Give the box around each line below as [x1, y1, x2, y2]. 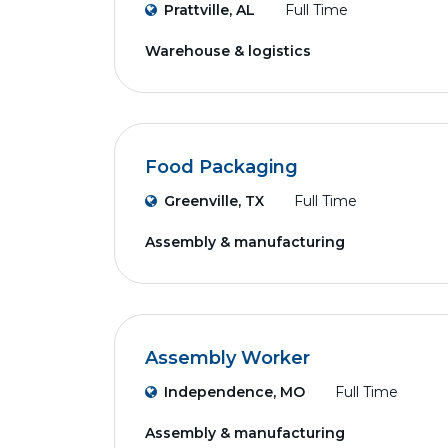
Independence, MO [164, 383, 305, 401]
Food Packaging [145, 156, 298, 178]
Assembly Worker [145, 347, 310, 369]
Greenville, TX [164, 192, 264, 210]
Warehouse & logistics [145, 42, 311, 60]
